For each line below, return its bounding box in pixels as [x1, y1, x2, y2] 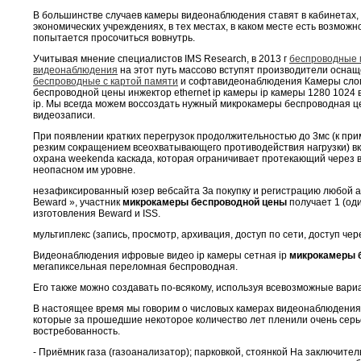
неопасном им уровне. [33, 164, 135, 176]
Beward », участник [33, 196, 122, 208]
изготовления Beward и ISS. [33, 207, 160, 219]
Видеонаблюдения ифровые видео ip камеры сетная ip [33, 249, 289, 261]
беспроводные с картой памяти [33, 75, 178, 87]
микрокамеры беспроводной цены [122, 196, 287, 208]
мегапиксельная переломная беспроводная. [33, 260, 238, 272]
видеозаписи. [33, 109, 95, 121]
